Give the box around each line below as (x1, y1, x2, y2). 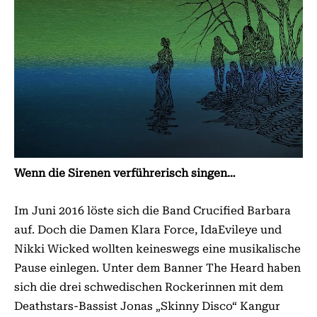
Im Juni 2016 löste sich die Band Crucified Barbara (14, 204, 291, 217)
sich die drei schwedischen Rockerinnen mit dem (14, 280, 284, 294)
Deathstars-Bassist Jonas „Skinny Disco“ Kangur (14, 299, 280, 313)
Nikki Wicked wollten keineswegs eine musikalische (14, 242, 301, 255)
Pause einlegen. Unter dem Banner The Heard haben (14, 261, 301, 275)
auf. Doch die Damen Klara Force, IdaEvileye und (14, 223, 282, 236)
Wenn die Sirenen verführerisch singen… (14, 166, 236, 180)
